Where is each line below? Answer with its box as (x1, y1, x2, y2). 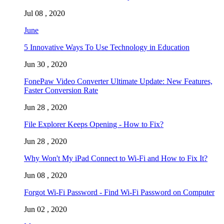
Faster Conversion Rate (24, 86, 98, 95)
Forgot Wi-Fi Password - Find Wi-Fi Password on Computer (24, 188, 214, 197)
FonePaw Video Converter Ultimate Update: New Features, (24, 77, 212, 86)
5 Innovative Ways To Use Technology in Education (24, 43, 189, 52)
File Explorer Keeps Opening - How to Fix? (24, 120, 163, 129)
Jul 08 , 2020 (24, 9, 65, 18)
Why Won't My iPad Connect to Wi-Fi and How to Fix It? (24, 154, 207, 163)
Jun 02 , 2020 (24, 205, 67, 214)
